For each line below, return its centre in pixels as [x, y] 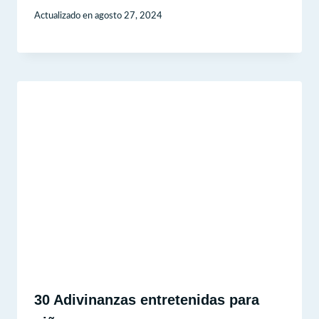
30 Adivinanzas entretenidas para [147, 300]
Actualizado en [63, 16]
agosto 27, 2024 [129, 16]
